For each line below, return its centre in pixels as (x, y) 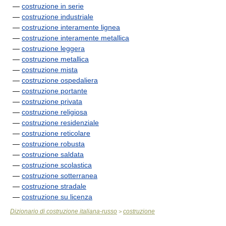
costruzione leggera (53, 48)
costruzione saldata (53, 154)
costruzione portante (54, 91)
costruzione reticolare (56, 133)
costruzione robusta (53, 144)
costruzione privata (52, 101)
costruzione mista (50, 70)
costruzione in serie (53, 6)
